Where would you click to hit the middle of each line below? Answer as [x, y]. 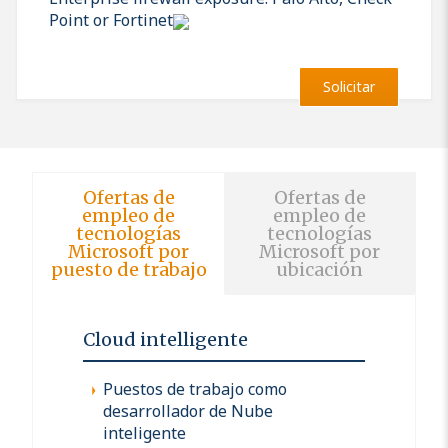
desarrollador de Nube [188, 410]
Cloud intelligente [165, 339]
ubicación [319, 269]
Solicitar [349, 86]
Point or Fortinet [111, 19]
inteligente [144, 432]
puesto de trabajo [128, 269]
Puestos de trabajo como [195, 388]
